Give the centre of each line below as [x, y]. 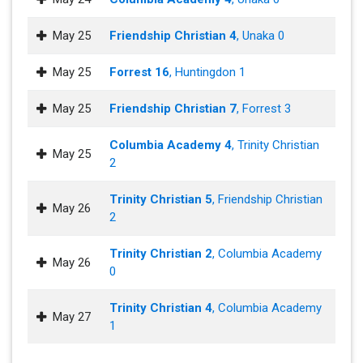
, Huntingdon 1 [207, 72]
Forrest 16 [139, 72]
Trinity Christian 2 [161, 254]
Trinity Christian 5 [161, 199]
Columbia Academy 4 [171, 145]
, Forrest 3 [264, 109]
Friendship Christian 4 [173, 36]
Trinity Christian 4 [161, 308]
